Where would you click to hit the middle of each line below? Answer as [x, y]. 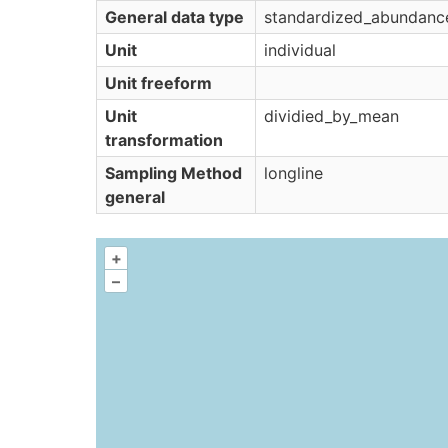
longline [293, 173]
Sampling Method [173, 173]
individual [300, 50]
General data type [174, 17]
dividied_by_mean [331, 116]
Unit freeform [158, 83]
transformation [164, 140]
